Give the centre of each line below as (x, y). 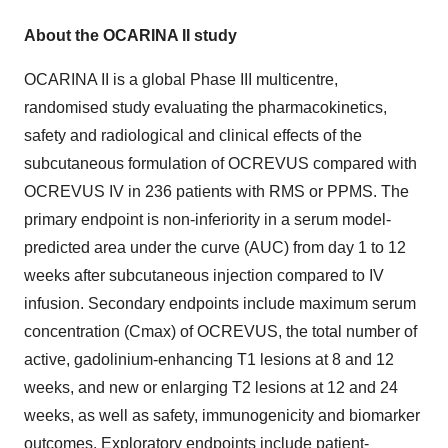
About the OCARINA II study (130, 35)
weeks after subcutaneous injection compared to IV (204, 275)
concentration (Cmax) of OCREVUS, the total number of (220, 331)
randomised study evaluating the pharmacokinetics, (205, 107)
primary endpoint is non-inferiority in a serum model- (207, 219)
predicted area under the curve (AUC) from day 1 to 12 (215, 247)
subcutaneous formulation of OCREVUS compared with (220, 163)
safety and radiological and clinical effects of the (193, 135)
